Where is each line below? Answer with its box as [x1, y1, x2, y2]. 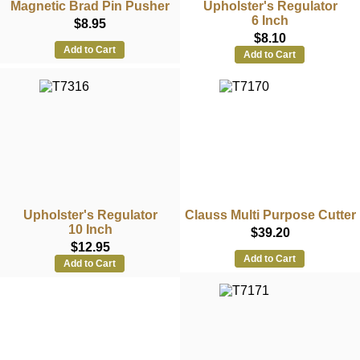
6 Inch [252, 13, 288, 27]
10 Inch [67, 222, 112, 236]
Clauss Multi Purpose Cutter [184, 207, 356, 222]
